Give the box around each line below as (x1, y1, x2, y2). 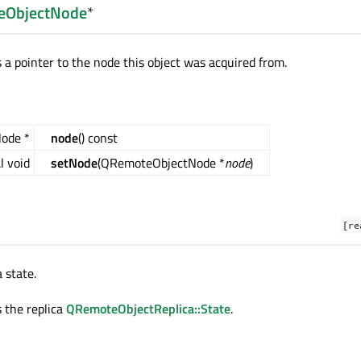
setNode (51, 153, 98, 173)
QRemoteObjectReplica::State (66, 299, 230, 319)
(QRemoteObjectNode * (98, 153, 225, 173)
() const (78, 128, 118, 148)
